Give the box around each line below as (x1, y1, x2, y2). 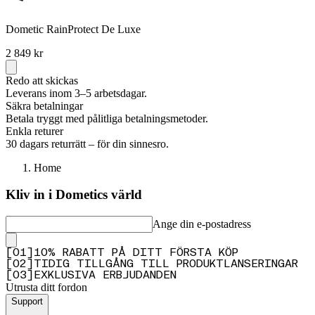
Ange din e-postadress (153, 218, 251, 231)
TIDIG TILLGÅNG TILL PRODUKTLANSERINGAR (34, 259, 298, 271)
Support (11, 296, 43, 307)
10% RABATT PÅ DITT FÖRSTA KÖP (34, 247, 238, 259)
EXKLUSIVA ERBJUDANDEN (34, 270, 176, 282)
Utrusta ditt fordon (6, 281, 87, 294)
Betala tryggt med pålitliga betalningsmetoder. (6, 112, 208, 124)
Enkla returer (6, 124, 63, 137)
